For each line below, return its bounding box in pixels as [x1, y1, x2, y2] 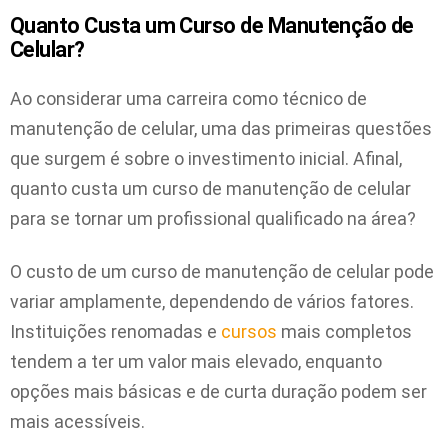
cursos [221, 320, 277, 342]
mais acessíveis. [10, 410, 145, 432]
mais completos [277, 320, 412, 342]
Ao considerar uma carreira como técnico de [10, 88, 367, 110]
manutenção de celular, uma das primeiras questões [10, 118, 432, 140]
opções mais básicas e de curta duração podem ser [10, 380, 427, 402]
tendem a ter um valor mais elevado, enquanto [10, 350, 382, 372]
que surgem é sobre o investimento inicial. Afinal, [10, 148, 402, 170]
